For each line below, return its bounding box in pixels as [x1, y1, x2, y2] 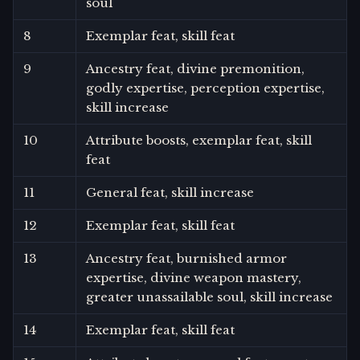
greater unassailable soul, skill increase [86, 288, 333, 305]
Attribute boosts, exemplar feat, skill [86, 132, 312, 148]
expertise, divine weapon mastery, [86, 269, 301, 285]
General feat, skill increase [86, 184, 254, 200]
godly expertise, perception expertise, [86, 80, 325, 96]
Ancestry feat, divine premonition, [86, 60, 305, 76]
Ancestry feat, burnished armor [86, 250, 287, 266]
